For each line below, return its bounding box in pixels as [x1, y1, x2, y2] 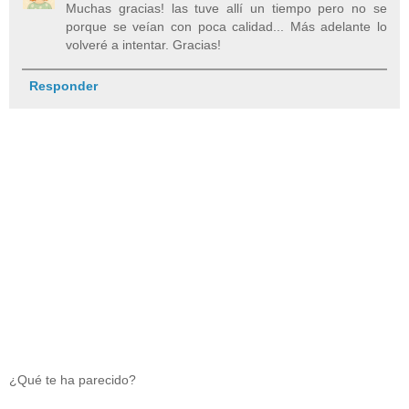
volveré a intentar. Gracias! [66, 37, 222, 52]
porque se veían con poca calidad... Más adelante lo [66, 19, 387, 34]
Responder [28, 79, 98, 94]
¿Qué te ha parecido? [9, 372, 136, 388]
